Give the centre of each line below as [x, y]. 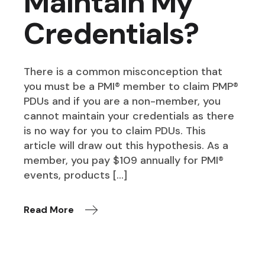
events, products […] [76, 175]
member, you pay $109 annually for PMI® [124, 161]
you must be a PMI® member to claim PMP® [131, 87]
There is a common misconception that [123, 72]
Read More [49, 210]
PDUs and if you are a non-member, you [122, 101]
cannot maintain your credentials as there [129, 116]
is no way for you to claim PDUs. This [115, 131]
